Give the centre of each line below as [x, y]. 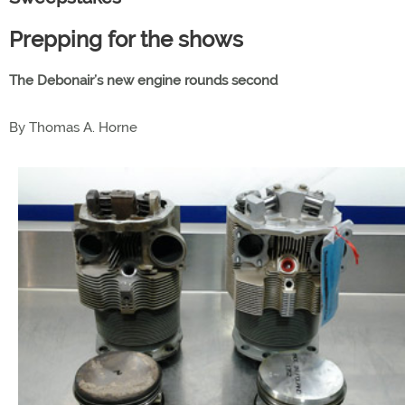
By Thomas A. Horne [73, 128]
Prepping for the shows [126, 40]
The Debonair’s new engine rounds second [143, 81]
